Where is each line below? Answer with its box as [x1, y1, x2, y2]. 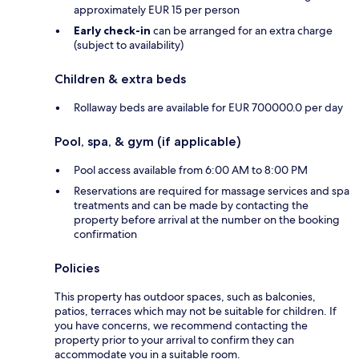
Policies [54, 260, 99, 276]
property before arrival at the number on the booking [74, 212, 340, 227]
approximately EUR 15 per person [74, 2, 240, 17]
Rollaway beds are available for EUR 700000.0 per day [74, 99, 343, 115]
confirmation [74, 226, 137, 241]
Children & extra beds [54, 71, 186, 87]
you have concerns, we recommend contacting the [54, 317, 308, 333]
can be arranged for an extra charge [151, 22, 333, 38]
